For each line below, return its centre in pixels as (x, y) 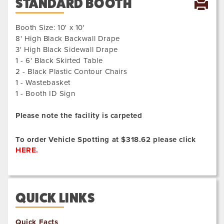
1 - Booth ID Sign (45, 94)
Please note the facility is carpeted (79, 116)
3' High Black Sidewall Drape (67, 50)
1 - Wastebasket (43, 83)
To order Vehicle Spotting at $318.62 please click (106, 140)
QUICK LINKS (55, 198)
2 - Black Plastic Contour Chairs (71, 72)
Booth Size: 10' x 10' (50, 28)
